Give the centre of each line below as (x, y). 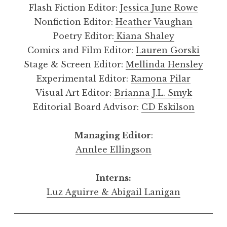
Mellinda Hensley (164, 64)
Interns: (113, 178)
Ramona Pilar (161, 78)
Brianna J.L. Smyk (153, 92)
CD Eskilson (168, 107)
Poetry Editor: (83, 36)
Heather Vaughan (154, 22)
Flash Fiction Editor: (74, 7)
